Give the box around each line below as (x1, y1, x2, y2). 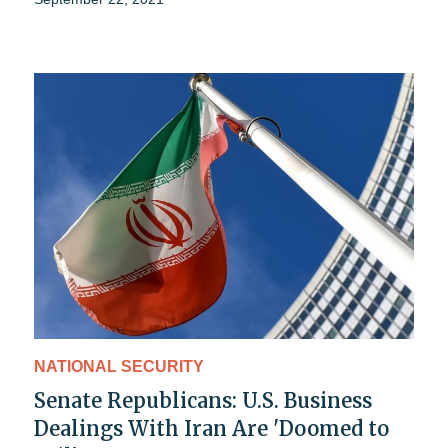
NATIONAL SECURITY (34, 357, 204, 375)
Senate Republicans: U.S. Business (34, 387, 372, 413)
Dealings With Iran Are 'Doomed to (34, 415, 389, 441)
